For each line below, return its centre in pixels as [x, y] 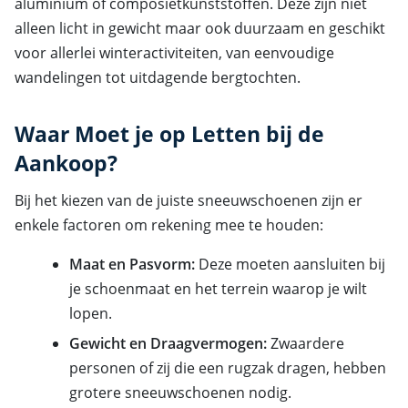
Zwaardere [306, 343]
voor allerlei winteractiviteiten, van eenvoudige [174, 53]
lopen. [91, 314]
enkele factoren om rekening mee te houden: [169, 225]
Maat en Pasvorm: [132, 265]
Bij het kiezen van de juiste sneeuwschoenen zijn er [189, 201]
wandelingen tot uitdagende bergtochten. [158, 78]
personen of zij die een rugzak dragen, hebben [228, 367]
